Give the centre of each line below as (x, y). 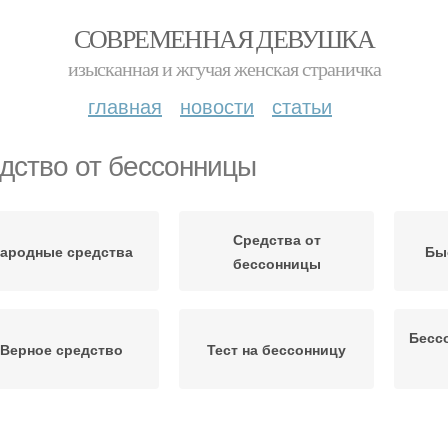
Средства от (276, 239)
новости (217, 105)
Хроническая (276, 435)
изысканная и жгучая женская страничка (224, 68)
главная (125, 105)
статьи (302, 105)
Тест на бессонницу (276, 349)
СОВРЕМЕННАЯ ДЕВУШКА (224, 38)
